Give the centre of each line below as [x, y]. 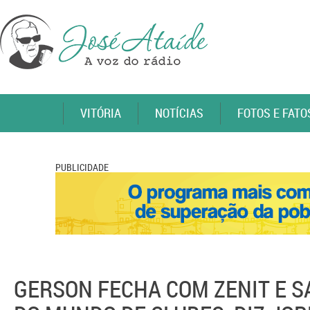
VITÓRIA [101, 113]
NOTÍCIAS [179, 113]
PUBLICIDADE [82, 167]
